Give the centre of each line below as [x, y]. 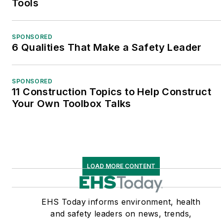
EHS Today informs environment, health [121, 202]
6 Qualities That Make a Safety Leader [107, 47]
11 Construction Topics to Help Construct [111, 92]
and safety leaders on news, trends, [121, 213]
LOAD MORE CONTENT [121, 166]
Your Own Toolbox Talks [72, 103]
